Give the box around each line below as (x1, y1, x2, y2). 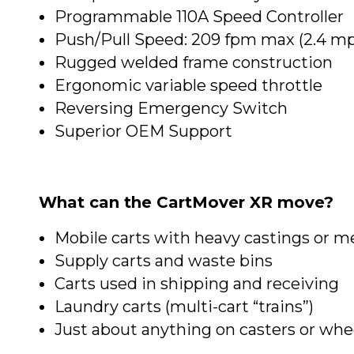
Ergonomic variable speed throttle (55, 76, 322, 96)
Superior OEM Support (55, 122, 232, 141)
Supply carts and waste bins (55, 251, 273, 271)
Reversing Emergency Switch (55, 99, 288, 119)
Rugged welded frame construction (55, 53, 333, 73)
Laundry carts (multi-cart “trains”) (55, 297, 314, 317)
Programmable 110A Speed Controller (55, 7, 344, 27)
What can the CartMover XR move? (39, 193, 333, 213)
